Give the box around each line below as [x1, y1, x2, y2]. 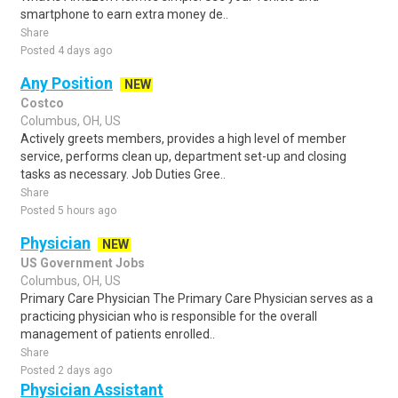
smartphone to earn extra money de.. [20, 7, 228, 21]
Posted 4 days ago [20, 44, 112, 57]
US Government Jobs [20, 256, 145, 270]
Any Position [20, 74, 113, 92]
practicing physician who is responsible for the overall [20, 309, 317, 323]
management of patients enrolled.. [20, 327, 215, 341]
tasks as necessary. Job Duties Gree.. [20, 167, 226, 181]
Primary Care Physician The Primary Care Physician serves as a [20, 291, 373, 306]
